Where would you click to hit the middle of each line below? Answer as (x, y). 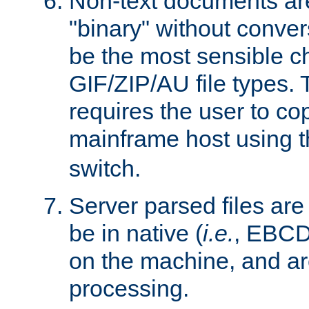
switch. (105, 168)
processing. (129, 288)
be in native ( (136, 233)
